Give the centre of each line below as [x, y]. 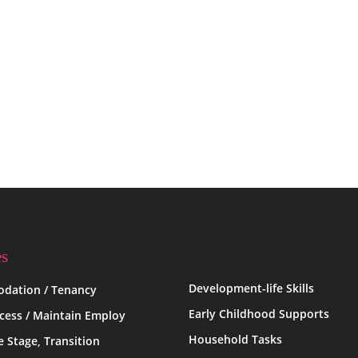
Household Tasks [235, 339]
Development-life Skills [251, 288]
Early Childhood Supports [259, 314]
